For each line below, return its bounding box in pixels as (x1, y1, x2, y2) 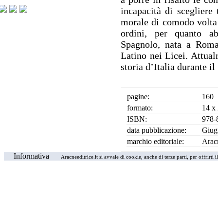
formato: (127, 104, 153, 112)
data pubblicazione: (127, 126, 186, 134)
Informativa (14, 152, 49, 160)
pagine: (127, 92, 149, 101)
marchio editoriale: (127, 137, 184, 145)
